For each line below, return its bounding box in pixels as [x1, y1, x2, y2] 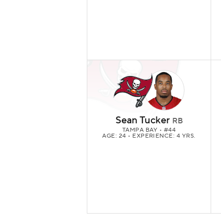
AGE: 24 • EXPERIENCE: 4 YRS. [102, 132, 196, 140]
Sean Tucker [115, 114, 170, 127]
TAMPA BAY [122, 126, 159, 134]
